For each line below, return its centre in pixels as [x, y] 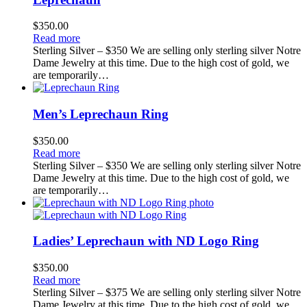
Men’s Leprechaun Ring [101, 114]
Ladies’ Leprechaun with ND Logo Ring [146, 241]
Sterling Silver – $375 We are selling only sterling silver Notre [167, 293]
